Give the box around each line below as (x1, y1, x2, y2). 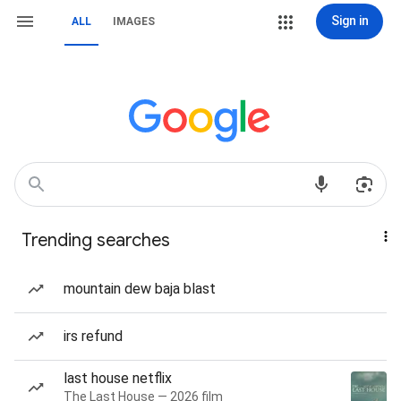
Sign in (330, 13, 369, 28)
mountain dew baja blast (64, 280, 216, 297)
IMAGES (113, 15, 155, 28)
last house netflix (64, 370, 172, 387)
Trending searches (21, 229, 170, 252)
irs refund (64, 328, 123, 345)
